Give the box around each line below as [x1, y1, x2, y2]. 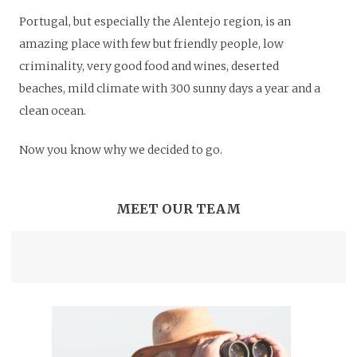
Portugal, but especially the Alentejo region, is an [19, 14, 291, 29]
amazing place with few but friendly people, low [19, 37, 284, 52]
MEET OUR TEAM [116, 200, 241, 217]
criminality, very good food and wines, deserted [19, 59, 279, 74]
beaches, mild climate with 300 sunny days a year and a [19, 81, 320, 96]
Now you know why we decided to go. [19, 143, 222, 158]
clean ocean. [19, 104, 86, 119]
